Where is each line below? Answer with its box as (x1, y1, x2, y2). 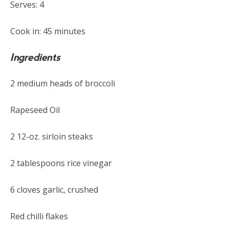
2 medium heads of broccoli (10, 77, 115, 89)
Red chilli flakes (10, 210, 68, 222)
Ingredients (10, 51, 60, 63)
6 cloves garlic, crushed (10, 184, 98, 195)
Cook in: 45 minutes (10, 25, 85, 37)
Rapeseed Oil (10, 104, 60, 116)
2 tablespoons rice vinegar (10, 157, 112, 169)
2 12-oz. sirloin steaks (10, 130, 93, 142)
